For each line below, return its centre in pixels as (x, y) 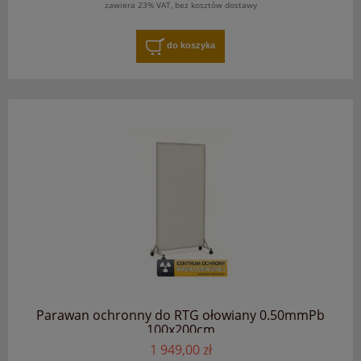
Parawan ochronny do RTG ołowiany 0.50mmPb (180, 315)
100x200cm (180, 329)
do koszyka (191, 46)
